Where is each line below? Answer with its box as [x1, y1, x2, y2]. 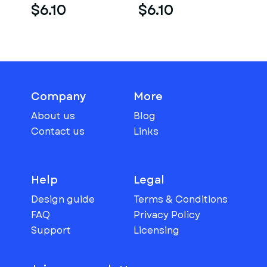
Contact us [31, 125, 85, 138]
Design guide [31, 193, 95, 206]
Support [31, 223, 71, 237]
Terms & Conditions [133, 193, 228, 206]
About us [31, 109, 75, 123]
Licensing [133, 223, 179, 237]
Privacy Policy [133, 208, 200, 222]
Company [31, 89, 86, 104]
